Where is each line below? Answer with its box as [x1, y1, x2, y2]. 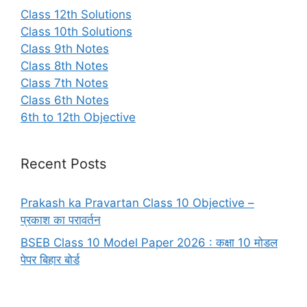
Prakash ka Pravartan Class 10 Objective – [21, 195, 254, 210]
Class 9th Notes [21, 41, 109, 56]
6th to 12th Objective [21, 110, 136, 124]
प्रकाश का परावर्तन [21, 212, 101, 227]
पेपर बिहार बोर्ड [21, 253, 79, 267]
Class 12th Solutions [21, 7, 132, 21]
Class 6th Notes [21, 93, 109, 107]
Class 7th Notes [21, 75, 108, 90]
